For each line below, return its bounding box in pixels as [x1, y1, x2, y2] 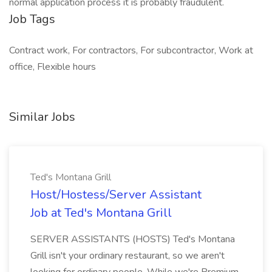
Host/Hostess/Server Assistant [30, 186, 202, 203]
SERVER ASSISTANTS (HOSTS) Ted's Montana [30, 233, 235, 246]
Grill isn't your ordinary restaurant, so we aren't [30, 249, 225, 262]
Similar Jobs [9, 109, 75, 125]
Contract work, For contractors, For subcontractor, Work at [9, 44, 253, 57]
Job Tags [9, 11, 55, 27]
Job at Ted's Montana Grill [30, 205, 172, 221]
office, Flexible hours [9, 60, 96, 73]
